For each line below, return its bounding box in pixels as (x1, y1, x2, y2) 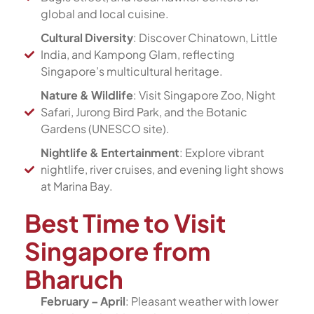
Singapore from (25, 235, 210, 266)
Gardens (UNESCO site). (40, 121, 170, 136)
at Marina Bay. (40, 179, 113, 193)
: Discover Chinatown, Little (132, 30, 278, 45)
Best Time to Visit (25, 207, 226, 238)
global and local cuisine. (40, 6, 169, 21)
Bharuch (25, 264, 123, 294)
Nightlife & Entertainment (40, 145, 179, 160)
